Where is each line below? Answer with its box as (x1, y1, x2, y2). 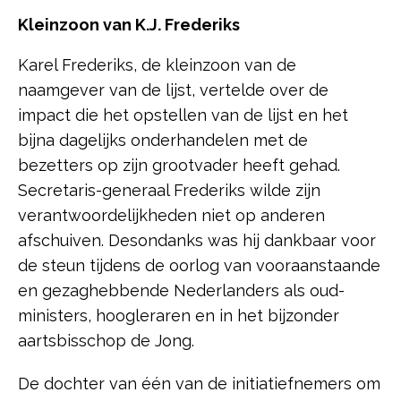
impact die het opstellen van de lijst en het (18, 105, 348, 124)
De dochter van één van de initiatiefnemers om (18, 373, 380, 393)
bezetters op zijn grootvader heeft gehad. (18, 155, 340, 175)
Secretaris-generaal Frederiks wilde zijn (18, 180, 320, 200)
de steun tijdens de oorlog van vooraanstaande (18, 255, 380, 275)
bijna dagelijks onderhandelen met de (18, 130, 308, 149)
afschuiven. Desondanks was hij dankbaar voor (18, 230, 376, 250)
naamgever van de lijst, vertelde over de (18, 80, 328, 99)
